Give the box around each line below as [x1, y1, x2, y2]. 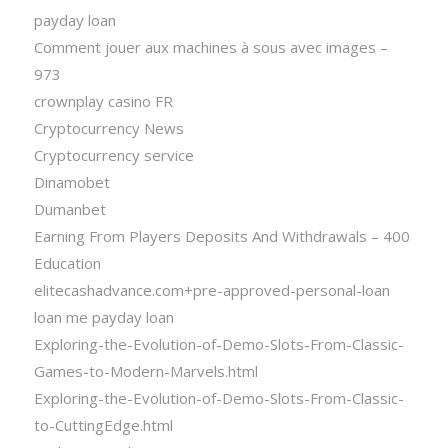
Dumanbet [33, 199, 106, 220]
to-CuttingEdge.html [33, 415, 173, 436]
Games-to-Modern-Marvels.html [33, 361, 258, 382]
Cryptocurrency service [33, 145, 194, 166]
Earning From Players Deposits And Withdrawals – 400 [33, 226, 410, 247]
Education [33, 253, 101, 274]
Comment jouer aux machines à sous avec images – [33, 37, 388, 58]
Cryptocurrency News [33, 118, 184, 139]
